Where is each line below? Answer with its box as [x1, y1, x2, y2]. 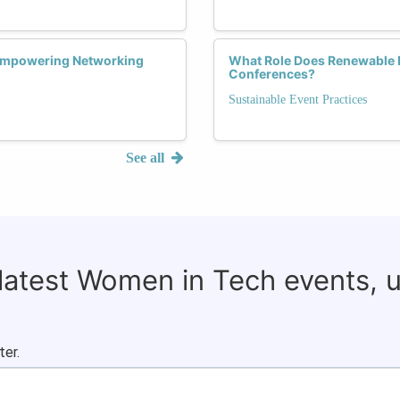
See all [126, 149, 169, 165]
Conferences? [229, 65, 315, 81]
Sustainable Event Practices [229, 92, 367, 106]
